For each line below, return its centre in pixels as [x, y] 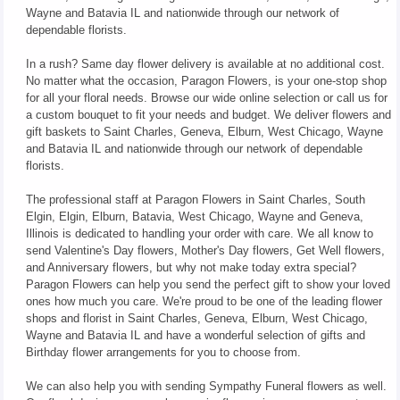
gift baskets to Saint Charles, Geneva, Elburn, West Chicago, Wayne [204, 132]
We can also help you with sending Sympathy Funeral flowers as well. [206, 387]
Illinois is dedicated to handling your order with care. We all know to [199, 234]
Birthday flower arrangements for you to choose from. [163, 353]
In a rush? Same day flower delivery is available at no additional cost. [205, 64]
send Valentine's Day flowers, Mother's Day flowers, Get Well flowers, [205, 251]
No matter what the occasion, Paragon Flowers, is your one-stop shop [206, 81]
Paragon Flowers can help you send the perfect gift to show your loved [208, 285]
